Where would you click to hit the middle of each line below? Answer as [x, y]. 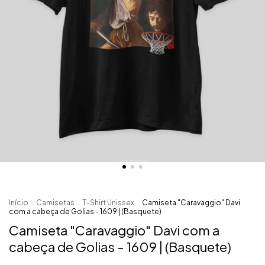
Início [19, 203]
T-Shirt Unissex [109, 203]
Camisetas [55, 203]
